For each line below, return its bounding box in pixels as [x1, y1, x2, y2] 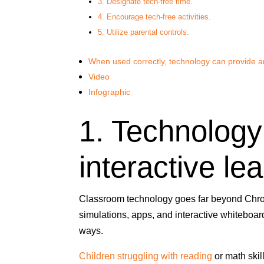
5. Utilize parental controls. [97, 27, 189, 37]
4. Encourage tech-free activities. [97, 12, 211, 21]
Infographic [88, 87, 131, 97]
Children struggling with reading [79, 250, 213, 261]
